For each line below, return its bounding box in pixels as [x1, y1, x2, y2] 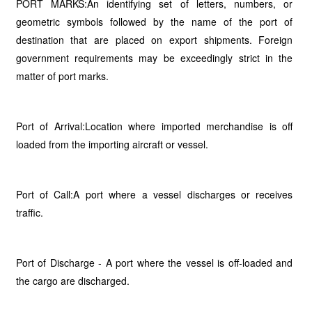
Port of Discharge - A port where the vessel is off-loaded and [15, 256, 293, 270]
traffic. [15, 205, 43, 219]
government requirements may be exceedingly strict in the [15, 51, 293, 65]
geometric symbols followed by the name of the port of [15, 15, 293, 29]
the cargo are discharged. [15, 274, 130, 288]
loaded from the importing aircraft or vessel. [15, 137, 208, 151]
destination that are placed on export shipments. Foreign [15, 33, 293, 47]
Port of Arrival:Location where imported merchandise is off [15, 119, 293, 133]
